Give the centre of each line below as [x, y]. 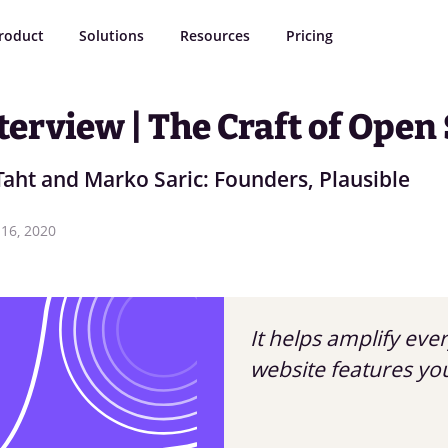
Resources [215, 35]
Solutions [112, 35]
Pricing [309, 35]
